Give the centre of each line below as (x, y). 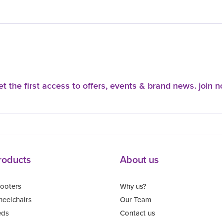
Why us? (133, 187)
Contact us (138, 213)
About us (139, 160)
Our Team (136, 200)
